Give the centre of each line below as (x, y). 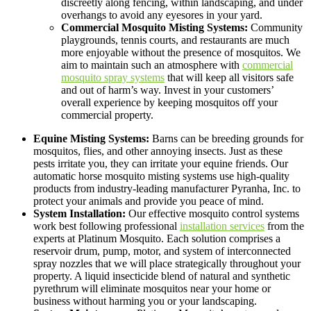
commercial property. (107, 115)
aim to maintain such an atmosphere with (152, 65)
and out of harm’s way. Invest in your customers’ (167, 90)
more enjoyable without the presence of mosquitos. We (181, 52)
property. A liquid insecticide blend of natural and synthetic (162, 276)
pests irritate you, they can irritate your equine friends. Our (161, 163)
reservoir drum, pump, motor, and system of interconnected (162, 251)
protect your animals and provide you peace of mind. (149, 201)
